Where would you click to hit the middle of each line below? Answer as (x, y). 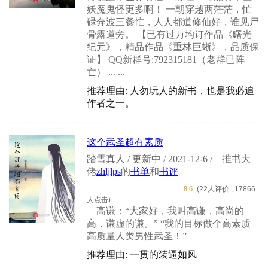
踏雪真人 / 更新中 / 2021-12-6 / (151, 159)
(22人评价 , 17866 (226, 189)
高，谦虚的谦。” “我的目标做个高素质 (169, 224)
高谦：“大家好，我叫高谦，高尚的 (165, 211)
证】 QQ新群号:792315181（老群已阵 (166, 59)
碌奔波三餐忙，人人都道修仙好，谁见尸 (173, 22)
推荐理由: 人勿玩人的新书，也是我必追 (170, 90)
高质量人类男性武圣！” (137, 236)
